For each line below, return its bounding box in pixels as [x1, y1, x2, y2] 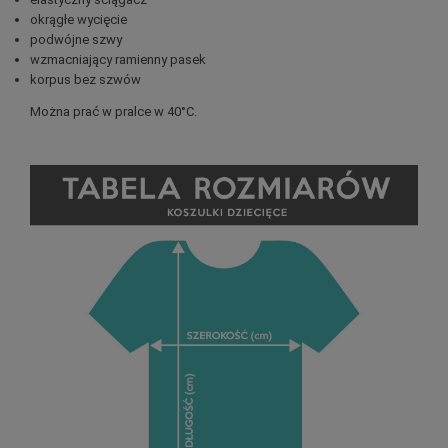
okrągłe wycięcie [29, 11, 127, 27]
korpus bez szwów [29, 71, 141, 87]
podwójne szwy [29, 31, 122, 47]
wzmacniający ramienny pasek [29, 51, 206, 67]
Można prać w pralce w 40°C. [29, 103, 197, 119]
